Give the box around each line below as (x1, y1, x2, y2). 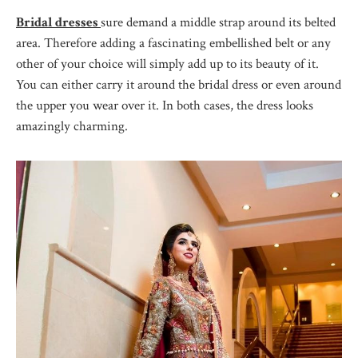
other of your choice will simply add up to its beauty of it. (16, 54, 319, 73)
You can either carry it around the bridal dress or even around (16, 75, 341, 93)
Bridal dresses (16, 13, 98, 31)
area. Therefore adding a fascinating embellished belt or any (16, 34, 331, 52)
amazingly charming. (16, 117, 128, 135)
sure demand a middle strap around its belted (101, 13, 336, 31)
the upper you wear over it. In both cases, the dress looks (16, 96, 313, 114)
